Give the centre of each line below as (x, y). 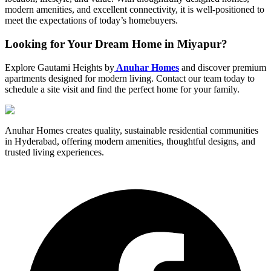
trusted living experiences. (54, 152)
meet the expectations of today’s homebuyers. (91, 21)
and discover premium (223, 67)
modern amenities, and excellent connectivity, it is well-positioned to (135, 10)
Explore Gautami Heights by (60, 67)
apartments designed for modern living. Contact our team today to (130, 78)
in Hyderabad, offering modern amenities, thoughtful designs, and (130, 141)
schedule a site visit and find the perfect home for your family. (122, 89)
